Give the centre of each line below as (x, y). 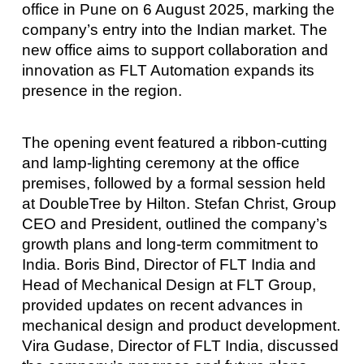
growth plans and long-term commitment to (170, 244)
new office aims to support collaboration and (175, 50)
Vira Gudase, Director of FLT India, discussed (180, 345)
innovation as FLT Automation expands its (168, 71)
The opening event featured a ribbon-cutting (174, 142)
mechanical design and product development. (181, 325)
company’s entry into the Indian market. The (174, 30)
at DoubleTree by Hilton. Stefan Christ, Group (179, 203)
